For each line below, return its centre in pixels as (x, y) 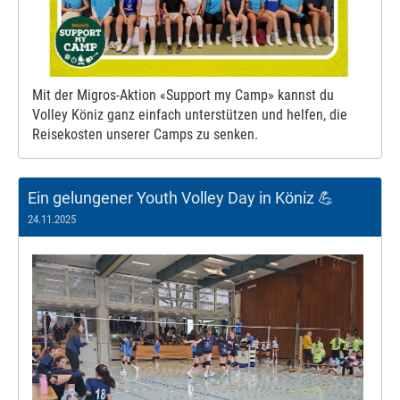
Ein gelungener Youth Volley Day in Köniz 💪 (181, 198)
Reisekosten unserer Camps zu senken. (145, 135)
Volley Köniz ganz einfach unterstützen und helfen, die (190, 115)
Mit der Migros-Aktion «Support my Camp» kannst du (183, 96)
